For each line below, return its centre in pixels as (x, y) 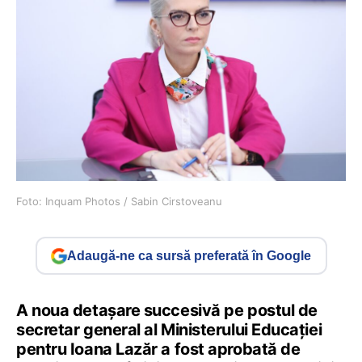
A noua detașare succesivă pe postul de (167, 311)
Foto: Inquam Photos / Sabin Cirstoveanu (119, 202)
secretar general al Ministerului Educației (169, 330)
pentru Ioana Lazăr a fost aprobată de (158, 349)
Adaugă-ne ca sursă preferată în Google (189, 255)
